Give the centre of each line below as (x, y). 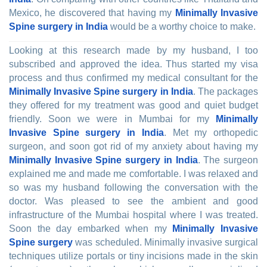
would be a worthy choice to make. (182, 27)
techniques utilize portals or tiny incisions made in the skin (133, 256)
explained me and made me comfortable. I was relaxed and (133, 174)
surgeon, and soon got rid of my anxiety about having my (133, 147)
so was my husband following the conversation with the (133, 188)
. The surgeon (228, 160)
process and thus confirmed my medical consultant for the (133, 78)
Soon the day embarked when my (91, 229)
